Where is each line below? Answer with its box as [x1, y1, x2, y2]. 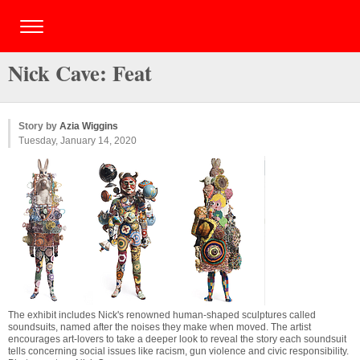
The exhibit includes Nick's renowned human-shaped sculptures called [8, 309, 316, 321]
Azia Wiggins [59, 121, 118, 132]
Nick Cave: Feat [8, 57, 152, 88]
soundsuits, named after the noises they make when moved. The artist [8, 321, 311, 333]
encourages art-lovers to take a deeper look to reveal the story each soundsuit [8, 333, 346, 345]
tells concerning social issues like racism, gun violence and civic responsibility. [8, 346, 349, 357]
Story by [18, 121, 59, 132]
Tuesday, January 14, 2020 [18, 135, 137, 146]
